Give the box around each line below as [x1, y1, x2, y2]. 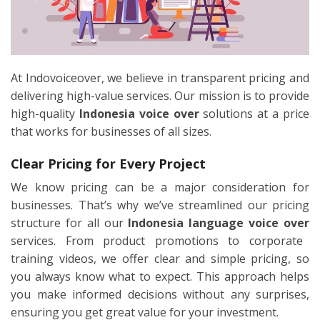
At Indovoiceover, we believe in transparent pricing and [11, 69, 309, 86]
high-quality [11, 105, 79, 121]
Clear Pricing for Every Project [11, 154, 206, 172]
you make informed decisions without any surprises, [11, 286, 309, 302]
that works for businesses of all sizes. [11, 123, 211, 139]
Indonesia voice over [79, 105, 199, 121]
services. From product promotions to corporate [11, 232, 303, 249]
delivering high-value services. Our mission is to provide [11, 87, 309, 104]
